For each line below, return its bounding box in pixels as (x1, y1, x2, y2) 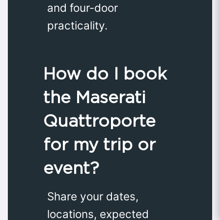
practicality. (47, 18, 108, 32)
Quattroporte (43, 110, 156, 131)
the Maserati (43, 86, 146, 107)
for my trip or (43, 134, 156, 154)
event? (43, 157, 99, 178)
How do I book (43, 63, 167, 83)
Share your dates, (47, 189, 138, 203)
